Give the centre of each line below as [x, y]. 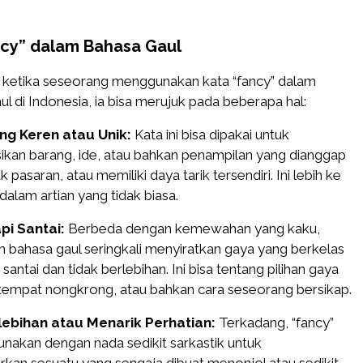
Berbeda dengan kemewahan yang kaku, [192, 229]
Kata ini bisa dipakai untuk [210, 135]
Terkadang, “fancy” [275, 323]
